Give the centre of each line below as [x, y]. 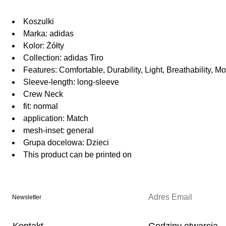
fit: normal [41, 106]
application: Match [56, 119]
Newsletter [27, 197]
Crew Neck [43, 94]
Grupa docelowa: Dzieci [66, 143]
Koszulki [39, 22]
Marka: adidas [48, 34]
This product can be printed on [77, 155]
